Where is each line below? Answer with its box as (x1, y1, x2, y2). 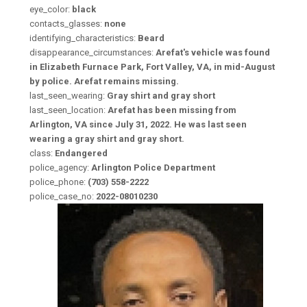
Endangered (54, 148, 108, 158)
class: (29, 148, 55, 158)
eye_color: (29, 4, 72, 14)
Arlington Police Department (90, 162, 215, 173)
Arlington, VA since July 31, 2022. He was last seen (29, 119, 247, 130)
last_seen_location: (29, 105, 108, 115)
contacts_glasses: (29, 19, 104, 29)
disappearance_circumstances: (29, 47, 156, 58)
